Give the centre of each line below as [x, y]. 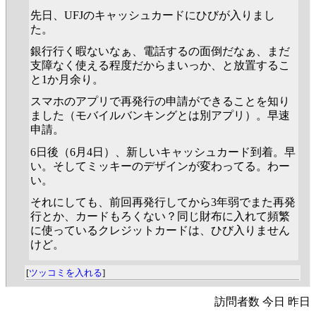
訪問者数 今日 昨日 [262, 301]
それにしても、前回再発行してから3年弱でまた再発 [163, 202]
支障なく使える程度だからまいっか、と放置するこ [160, 66]
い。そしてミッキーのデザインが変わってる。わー [160, 166]
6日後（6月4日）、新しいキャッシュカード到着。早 [163, 152]
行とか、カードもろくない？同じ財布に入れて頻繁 [160, 216]
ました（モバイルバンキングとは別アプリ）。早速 [160, 116]
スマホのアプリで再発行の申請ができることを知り [160, 102]
